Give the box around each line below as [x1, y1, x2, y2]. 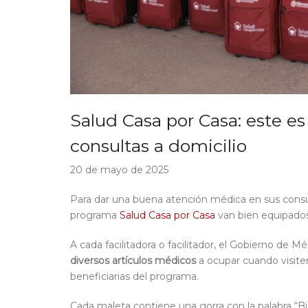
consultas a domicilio [70, 135, 247, 157]
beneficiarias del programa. [70, 270, 199, 283]
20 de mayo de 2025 [70, 164, 168, 177]
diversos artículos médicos [70, 254, 196, 267]
